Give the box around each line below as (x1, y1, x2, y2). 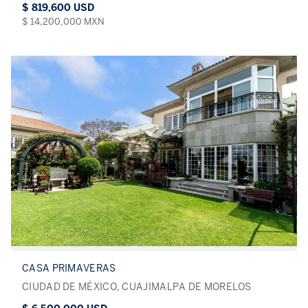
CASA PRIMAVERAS (22, 262, 116, 274)
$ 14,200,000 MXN (22, 15, 104, 27)
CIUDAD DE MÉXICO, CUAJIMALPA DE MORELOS (22, 280, 252, 293)
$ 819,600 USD (22, 1, 94, 14)
